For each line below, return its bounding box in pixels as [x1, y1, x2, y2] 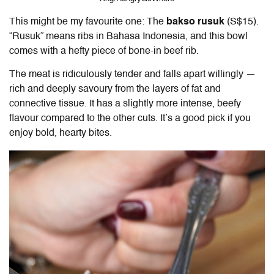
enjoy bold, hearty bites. [9, 128, 112, 138]
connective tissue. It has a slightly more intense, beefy [9, 98, 241, 109]
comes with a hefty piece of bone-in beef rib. [9, 46, 201, 56]
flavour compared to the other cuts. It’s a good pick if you [9, 113, 251, 124]
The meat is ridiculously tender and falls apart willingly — [9, 69, 256, 80]
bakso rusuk [166, 17, 224, 27]
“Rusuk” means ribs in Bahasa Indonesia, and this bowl [9, 31, 248, 42]
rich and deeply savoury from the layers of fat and [9, 84, 221, 94]
